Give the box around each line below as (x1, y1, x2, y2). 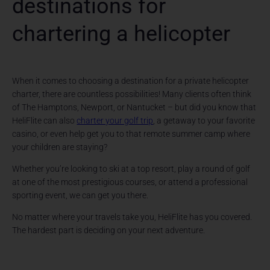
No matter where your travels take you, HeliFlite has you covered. (12, 212, 253, 222)
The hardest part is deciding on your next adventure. (12, 225, 206, 236)
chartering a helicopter (12, 21, 231, 47)
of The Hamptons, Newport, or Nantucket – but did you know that (12, 102, 257, 113)
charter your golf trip (77, 116, 154, 126)
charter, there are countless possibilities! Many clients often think (12, 89, 252, 99)
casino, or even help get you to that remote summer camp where (12, 129, 251, 139)
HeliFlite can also (12, 116, 77, 126)
